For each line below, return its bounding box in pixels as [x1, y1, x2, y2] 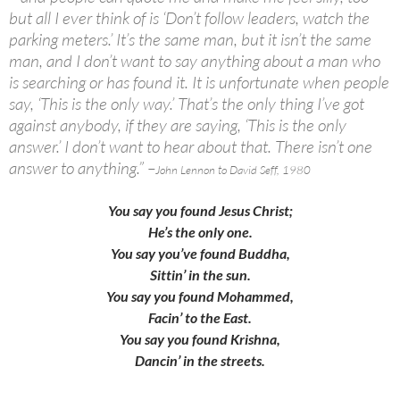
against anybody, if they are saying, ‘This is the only [9, 114, 346, 137]
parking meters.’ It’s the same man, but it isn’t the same [9, 29, 371, 51]
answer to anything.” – [9, 157, 155, 179]
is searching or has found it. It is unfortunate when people [9, 71, 389, 94]
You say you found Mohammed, [106, 287, 294, 305]
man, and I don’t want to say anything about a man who [9, 50, 380, 72]
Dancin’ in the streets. [135, 352, 265, 370]
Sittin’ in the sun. [149, 266, 251, 284]
